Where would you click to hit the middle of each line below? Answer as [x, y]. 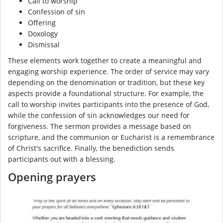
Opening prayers [52, 176]
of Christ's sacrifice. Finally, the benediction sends [91, 148]
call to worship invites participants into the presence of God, [109, 104]
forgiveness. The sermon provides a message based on [100, 126]
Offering [42, 22]
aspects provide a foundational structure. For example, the [106, 93]
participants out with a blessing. [62, 159]
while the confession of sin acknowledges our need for [99, 115]
